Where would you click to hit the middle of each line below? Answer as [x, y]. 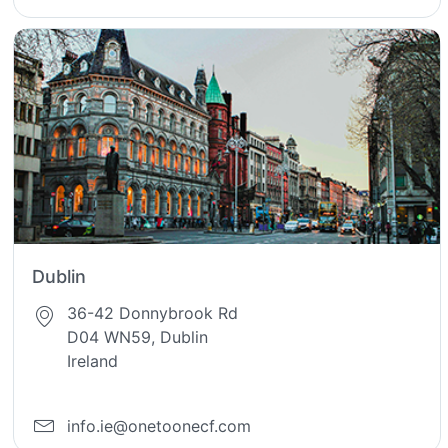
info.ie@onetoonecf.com [159, 425]
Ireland [93, 361]
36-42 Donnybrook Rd [153, 313]
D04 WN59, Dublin [138, 337]
